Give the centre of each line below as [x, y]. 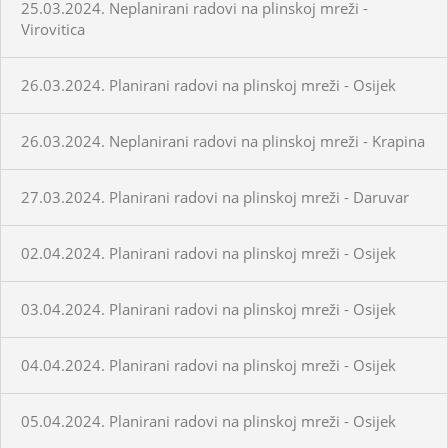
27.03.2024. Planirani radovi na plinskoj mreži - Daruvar [215, 196]
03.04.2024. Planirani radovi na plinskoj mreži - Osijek [208, 308]
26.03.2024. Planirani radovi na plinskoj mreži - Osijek [208, 84]
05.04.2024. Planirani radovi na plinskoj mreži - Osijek [208, 420]
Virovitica [53, 28]
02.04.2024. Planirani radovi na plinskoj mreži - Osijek [208, 252]
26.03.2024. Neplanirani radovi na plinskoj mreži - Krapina [223, 140]
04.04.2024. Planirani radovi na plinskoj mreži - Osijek [208, 364]
